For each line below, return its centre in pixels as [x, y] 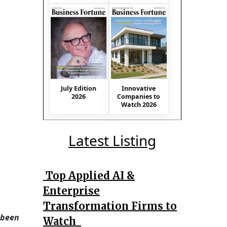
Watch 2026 [139, 104]
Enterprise [71, 191]
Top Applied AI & [89, 175]
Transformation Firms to [110, 206]
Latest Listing [112, 140]
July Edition [79, 88]
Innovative [139, 88]
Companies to [139, 96]
